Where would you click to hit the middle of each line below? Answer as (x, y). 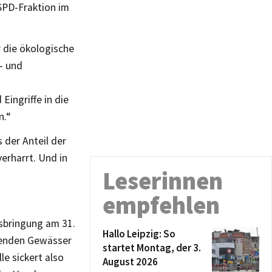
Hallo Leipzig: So (139, 234)
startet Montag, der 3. (152, 248)
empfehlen (161, 205)
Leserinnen (163, 181)
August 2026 (130, 262)
